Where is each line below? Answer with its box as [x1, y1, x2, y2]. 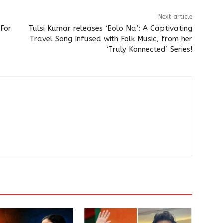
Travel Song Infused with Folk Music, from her [29, 34, 192, 43]
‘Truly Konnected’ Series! [106, 44, 192, 54]
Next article [158, 13, 192, 20]
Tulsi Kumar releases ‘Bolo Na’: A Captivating [28, 23, 192, 33]
